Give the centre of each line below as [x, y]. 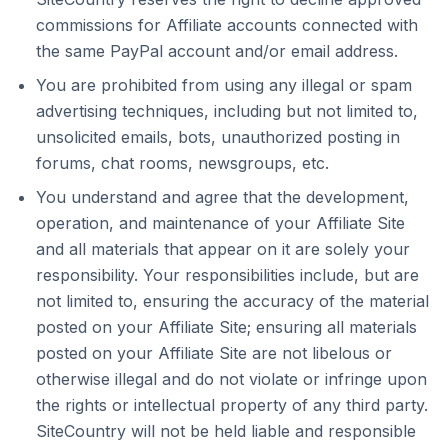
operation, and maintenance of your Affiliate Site [220, 223]
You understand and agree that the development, [222, 197]
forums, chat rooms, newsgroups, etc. [182, 163]
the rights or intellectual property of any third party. [232, 405]
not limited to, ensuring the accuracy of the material [232, 301]
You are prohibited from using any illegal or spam [224, 85]
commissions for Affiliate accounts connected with [227, 25]
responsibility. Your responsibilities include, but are [227, 275]
